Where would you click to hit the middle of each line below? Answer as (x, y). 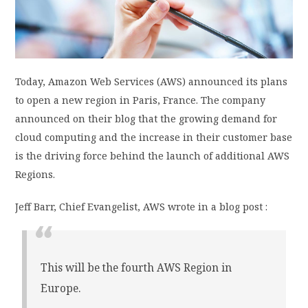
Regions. (35, 175)
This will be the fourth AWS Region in (136, 268)
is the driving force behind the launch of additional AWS (153, 156)
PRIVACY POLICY (44, 19)
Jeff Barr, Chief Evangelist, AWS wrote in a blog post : (142, 207)
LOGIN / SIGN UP (58, 67)
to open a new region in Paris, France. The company (141, 100)
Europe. (61, 289)
